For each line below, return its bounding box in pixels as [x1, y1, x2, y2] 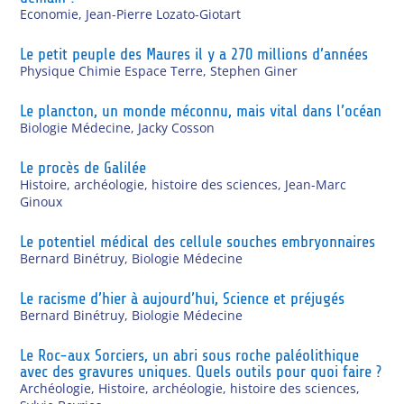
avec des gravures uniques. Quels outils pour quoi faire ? [20, 362, 382, 381]
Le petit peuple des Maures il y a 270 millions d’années [20, 44, 369, 63]
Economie [20, 5, 79, 23]
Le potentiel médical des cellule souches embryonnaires [20, 232, 376, 251]
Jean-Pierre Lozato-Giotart [86, 5, 242, 23]
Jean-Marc [285, 175, 347, 193]
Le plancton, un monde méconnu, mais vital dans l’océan [20, 101, 382, 120]
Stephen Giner [210, 61, 298, 79]
